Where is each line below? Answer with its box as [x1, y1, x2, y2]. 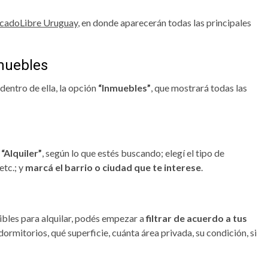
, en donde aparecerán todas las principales [78, 16, 251, 28]
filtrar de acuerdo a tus [146, 212, 247, 224]
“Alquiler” [1, 147, 42, 159]
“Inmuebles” [98, 81, 151, 93]
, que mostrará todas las [151, 81, 247, 93]
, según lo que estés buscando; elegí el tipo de [42, 147, 224, 159]
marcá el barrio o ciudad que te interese [25, 161, 201, 173]
